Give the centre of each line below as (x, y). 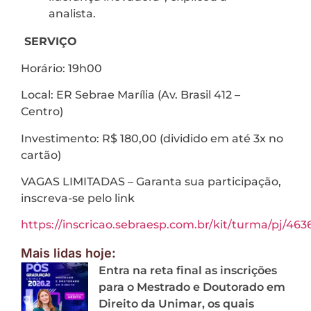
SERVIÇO (51, 42)
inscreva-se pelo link (81, 198)
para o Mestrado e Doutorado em (192, 287)
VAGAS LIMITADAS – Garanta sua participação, (151, 182)
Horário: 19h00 (66, 68)
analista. (75, 14)
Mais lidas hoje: (68, 253)
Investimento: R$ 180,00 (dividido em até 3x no (152, 138)
